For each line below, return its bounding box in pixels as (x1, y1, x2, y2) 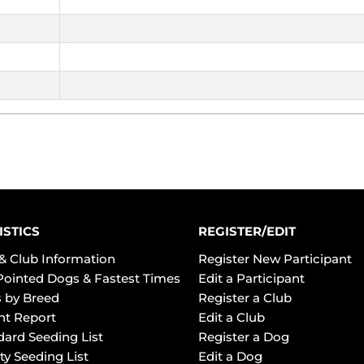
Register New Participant (198, 251, 352, 267)
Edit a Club (198, 310, 265, 326)
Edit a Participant (198, 271, 305, 287)
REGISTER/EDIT (198, 223, 296, 240)
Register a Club (198, 290, 292, 306)
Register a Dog (198, 329, 289, 345)
